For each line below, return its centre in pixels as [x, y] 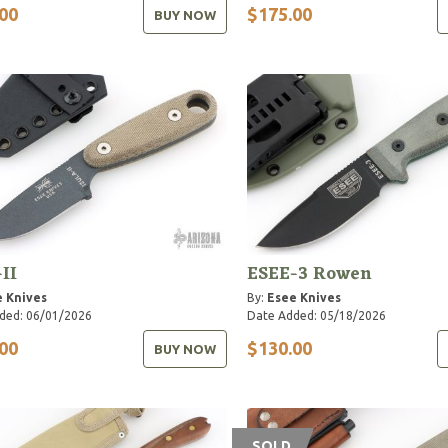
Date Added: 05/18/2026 [316, 315]
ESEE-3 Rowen [309, 273]
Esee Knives [303, 297]
